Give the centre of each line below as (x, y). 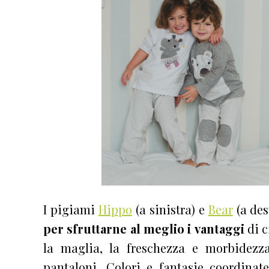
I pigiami (71, 209)
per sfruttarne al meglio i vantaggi (144, 228)
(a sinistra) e (170, 209)
